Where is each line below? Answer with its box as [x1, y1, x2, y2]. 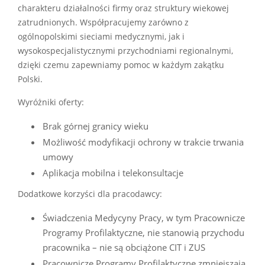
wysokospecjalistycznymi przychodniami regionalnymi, [18, 45, 233, 56]
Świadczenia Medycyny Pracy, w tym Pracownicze [43, 211, 245, 224]
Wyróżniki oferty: [18, 96, 84, 108]
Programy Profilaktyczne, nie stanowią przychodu [43, 226, 244, 238]
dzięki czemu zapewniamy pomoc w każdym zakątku [18, 59, 224, 70]
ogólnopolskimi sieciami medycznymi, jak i [18, 31, 185, 42]
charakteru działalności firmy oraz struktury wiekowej [18, 2, 229, 14]
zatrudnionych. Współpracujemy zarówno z [18, 17, 189, 28]
